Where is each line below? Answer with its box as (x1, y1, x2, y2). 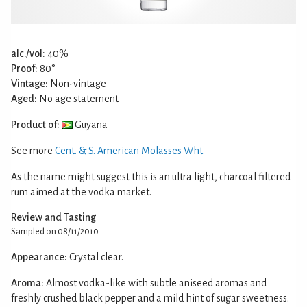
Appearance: (11, 251, 67, 262)
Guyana (73, 119, 108, 130)
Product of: (11, 119, 60, 130)
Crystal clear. (69, 251, 123, 262)
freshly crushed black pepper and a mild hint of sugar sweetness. (11, 292, 289, 304)
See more (11, 145, 55, 156)
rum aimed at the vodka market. (11, 186, 151, 197)
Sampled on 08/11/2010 (11, 226, 99, 236)
